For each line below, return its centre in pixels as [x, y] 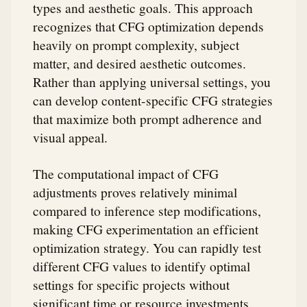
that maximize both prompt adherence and [147, 119]
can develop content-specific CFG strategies [153, 100]
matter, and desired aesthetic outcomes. [139, 63]
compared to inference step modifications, [147, 211]
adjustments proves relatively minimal [135, 192]
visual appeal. [70, 137]
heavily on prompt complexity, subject [136, 45]
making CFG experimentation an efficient [146, 229]
